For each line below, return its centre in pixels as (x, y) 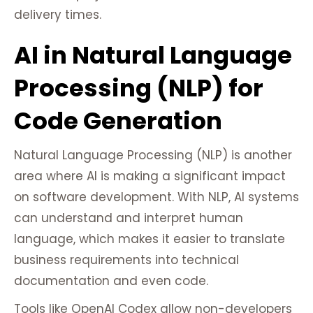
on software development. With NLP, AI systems (156, 197)
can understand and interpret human (129, 218)
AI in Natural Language (153, 56)
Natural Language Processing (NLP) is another (153, 155)
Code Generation (118, 121)
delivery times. (58, 15)
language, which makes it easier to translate (150, 239)
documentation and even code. (111, 281)
